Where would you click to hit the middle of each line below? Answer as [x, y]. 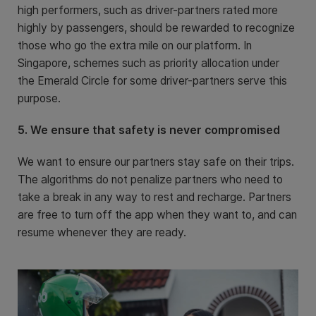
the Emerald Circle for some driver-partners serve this [152, 81]
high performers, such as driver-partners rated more [148, 11]
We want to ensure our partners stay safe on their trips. [156, 162]
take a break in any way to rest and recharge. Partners [154, 197]
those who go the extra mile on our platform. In [135, 46]
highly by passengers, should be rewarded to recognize [156, 28]
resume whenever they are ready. [102, 233]
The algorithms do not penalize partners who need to [150, 180]
